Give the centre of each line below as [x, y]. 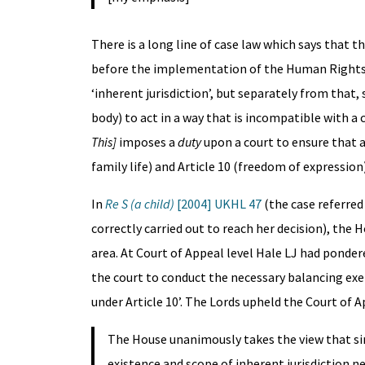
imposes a [148, 141]
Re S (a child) [141, 203]
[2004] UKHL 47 [219, 203]
